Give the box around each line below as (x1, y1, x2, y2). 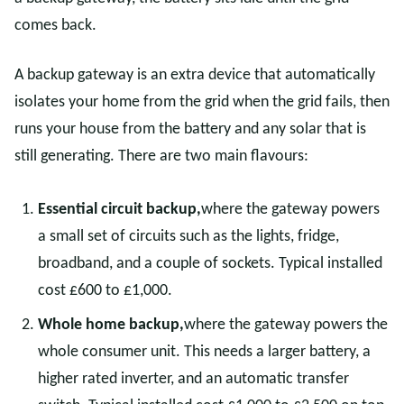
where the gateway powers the (184, 317, 388, 334)
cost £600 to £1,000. (38, 282, 172, 299)
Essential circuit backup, (38, 201, 201, 218)
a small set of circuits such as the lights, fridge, (38, 228, 339, 245)
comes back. (14, 17, 96, 34)
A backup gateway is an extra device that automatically (14, 67, 375, 84)
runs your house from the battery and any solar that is (14, 121, 366, 138)
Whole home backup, (38, 317, 184, 334)
